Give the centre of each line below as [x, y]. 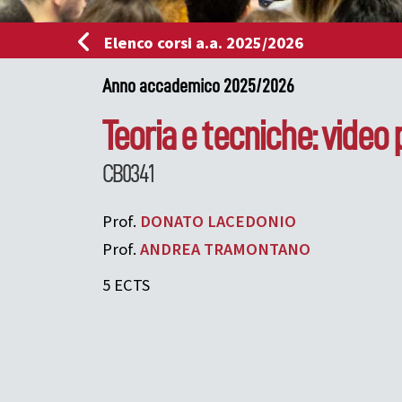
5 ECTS [126, 286]
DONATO [172, 221]
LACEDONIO [252, 221]
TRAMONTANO [257, 249]
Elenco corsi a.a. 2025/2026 [204, 44]
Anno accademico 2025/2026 [198, 86]
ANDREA [170, 249]
